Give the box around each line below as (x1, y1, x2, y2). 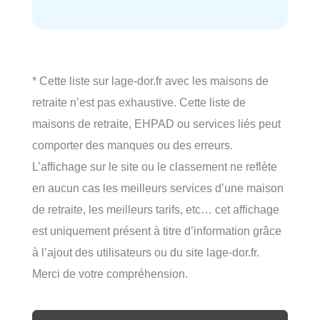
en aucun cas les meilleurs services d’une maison (32, 181, 284, 194)
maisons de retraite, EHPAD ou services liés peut (32, 116, 281, 130)
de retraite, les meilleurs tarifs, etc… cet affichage (32, 202, 279, 216)
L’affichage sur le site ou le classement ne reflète (32, 159, 277, 173)
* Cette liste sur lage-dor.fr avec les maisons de (32, 74, 269, 87)
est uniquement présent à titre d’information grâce (32, 224, 281, 237)
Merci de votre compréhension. (32, 266, 188, 280)
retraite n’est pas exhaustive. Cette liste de (32, 95, 246, 109)
